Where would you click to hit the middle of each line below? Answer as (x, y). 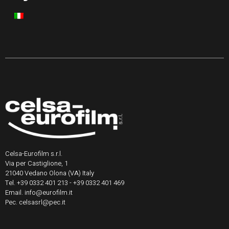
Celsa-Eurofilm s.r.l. (34, 153)
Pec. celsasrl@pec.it (35, 202)
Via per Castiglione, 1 (37, 163)
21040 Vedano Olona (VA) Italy (50, 173)
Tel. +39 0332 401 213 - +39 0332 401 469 (65, 182)
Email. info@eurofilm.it (39, 192)
